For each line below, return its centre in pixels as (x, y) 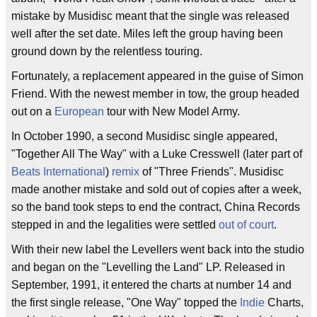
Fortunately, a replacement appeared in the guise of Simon (157, 76)
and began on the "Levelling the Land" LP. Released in (148, 267)
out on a (33, 111)
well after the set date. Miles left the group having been (147, 34)
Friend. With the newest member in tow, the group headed (155, 94)
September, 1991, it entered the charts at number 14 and (151, 285)
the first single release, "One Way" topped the (126, 302)
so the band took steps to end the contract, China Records (156, 207)
